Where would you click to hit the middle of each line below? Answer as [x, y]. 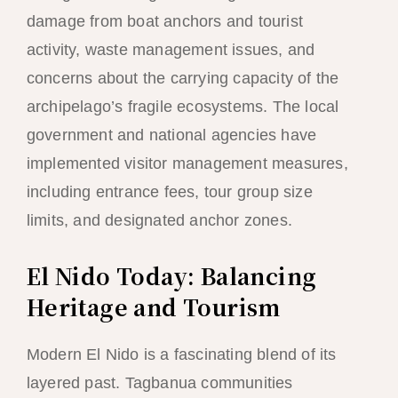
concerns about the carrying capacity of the [183, 78]
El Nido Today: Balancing [171, 275]
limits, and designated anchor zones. [159, 220]
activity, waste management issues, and [171, 49]
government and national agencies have [171, 135]
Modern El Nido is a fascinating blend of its [181, 354]
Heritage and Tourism [153, 306]
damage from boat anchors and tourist [164, 21]
